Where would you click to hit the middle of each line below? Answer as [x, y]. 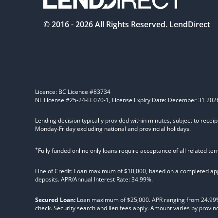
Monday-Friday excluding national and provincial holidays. [113, 129]
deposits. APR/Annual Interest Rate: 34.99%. [94, 179]
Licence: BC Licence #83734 [73, 92]
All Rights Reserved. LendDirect [152, 24]
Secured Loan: [55, 200]
